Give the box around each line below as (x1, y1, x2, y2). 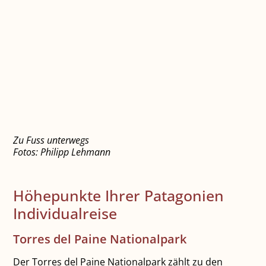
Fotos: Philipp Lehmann (13, 145, 111, 159)
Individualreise (13, 202, 118, 223)
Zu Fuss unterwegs (13, 133, 90, 147)
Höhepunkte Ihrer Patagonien (13, 185, 224, 205)
